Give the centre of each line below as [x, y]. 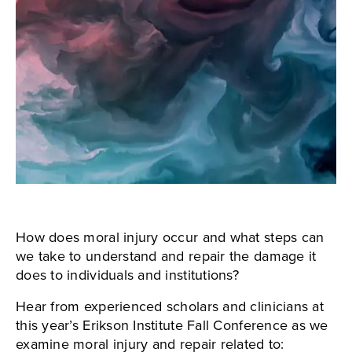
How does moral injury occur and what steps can [170, 238]
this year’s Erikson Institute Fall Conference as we [172, 326]
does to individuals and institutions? [127, 275]
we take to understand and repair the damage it [166, 257]
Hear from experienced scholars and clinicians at [170, 307]
